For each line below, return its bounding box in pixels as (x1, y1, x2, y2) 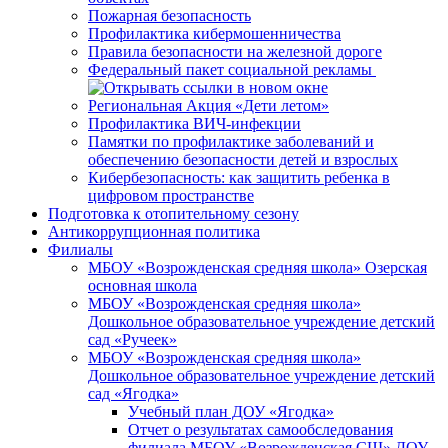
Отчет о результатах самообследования (128, 421, 393, 439)
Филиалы (48, 241, 113, 259)
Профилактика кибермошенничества (88, 25, 341, 43)
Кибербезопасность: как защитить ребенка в (88, 169, 390, 187)
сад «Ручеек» (88, 331, 177, 349)
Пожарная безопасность (88, 7, 251, 25)
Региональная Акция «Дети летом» (88, 97, 329, 115)
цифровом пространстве (88, 187, 254, 205)
